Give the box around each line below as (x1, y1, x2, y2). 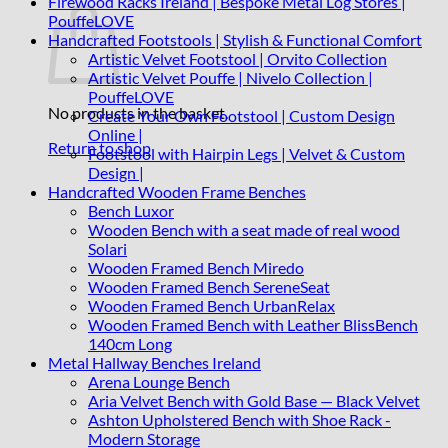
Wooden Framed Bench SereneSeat (88, 276, 330, 296)
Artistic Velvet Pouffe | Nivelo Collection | (88, 67, 373, 87)
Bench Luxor (88, 200, 174, 220)
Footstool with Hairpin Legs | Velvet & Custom (88, 143, 405, 163)
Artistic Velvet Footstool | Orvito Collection (88, 48, 387, 68)
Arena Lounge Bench (88, 371, 230, 391)
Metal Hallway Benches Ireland (48, 352, 261, 372)
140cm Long (88, 333, 172, 353)
